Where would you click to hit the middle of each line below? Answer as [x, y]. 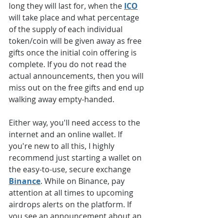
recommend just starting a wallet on [76, 158]
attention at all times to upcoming [72, 193]
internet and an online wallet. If [66, 135]
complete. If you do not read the [69, 64]
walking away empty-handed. [62, 100]
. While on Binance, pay [83, 181]
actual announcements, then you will [77, 76]
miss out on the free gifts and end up [77, 88]
